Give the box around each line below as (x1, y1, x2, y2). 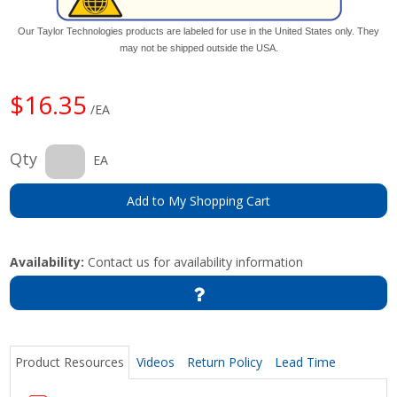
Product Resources (15, 353, 125, 370)
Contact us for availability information (84, 253, 304, 270)
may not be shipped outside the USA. (119, 42, 278, 53)
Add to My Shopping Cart (127, 191, 270, 209)
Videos (136, 353, 175, 370)
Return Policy (187, 353, 263, 370)
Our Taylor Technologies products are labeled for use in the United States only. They (18, 25, 379, 36)
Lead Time (275, 353, 337, 370)
